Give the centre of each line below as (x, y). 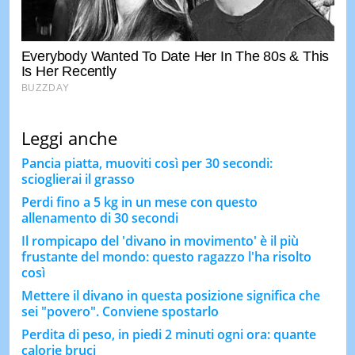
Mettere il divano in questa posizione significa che (170, 295)
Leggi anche (69, 137)
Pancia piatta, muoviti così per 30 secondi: (147, 163)
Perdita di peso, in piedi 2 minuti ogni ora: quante (168, 334)
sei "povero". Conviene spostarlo (120, 311)
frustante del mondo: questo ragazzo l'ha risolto (166, 256)
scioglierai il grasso (78, 179)
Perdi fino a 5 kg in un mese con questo (139, 202)
